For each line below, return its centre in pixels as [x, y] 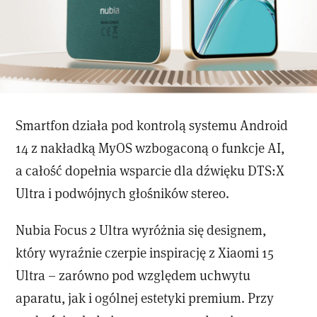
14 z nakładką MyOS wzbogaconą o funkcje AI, [150, 148]
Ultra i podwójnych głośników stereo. [123, 193]
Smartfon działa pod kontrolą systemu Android [152, 125]
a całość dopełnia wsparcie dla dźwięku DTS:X [150, 171]
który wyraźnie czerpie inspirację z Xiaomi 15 [145, 252]
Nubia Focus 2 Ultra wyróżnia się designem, [141, 229]
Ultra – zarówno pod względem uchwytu [133, 275]
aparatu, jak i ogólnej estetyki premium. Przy [145, 297]
